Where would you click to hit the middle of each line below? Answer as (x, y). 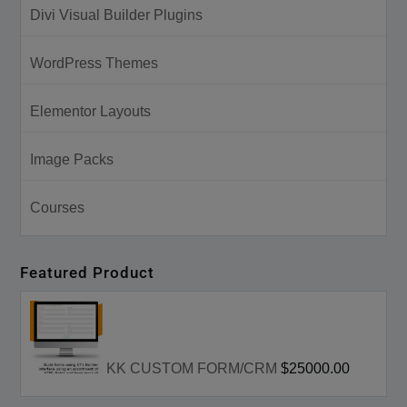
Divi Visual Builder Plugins (117, 15)
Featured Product (88, 272)
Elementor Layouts (91, 111)
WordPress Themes (94, 63)
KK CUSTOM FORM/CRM (192, 368)
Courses (58, 207)
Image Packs (72, 159)
